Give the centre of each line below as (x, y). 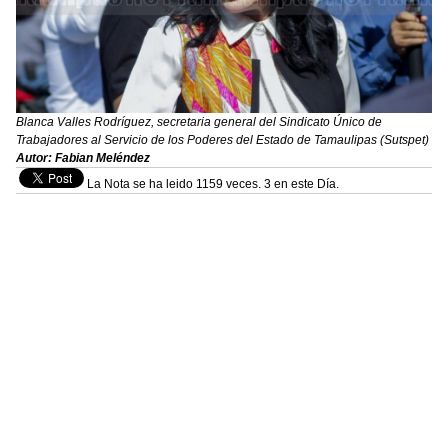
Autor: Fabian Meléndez (83, 157)
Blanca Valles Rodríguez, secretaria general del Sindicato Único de (199, 121)
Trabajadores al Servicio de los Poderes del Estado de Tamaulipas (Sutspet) (222, 139)
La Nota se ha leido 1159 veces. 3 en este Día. (211, 183)
